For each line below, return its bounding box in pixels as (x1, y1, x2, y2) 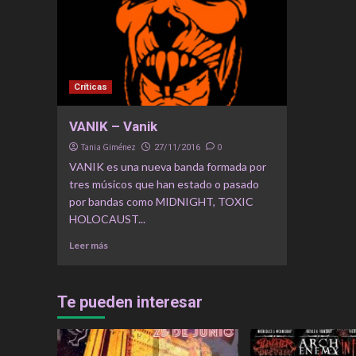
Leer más (69, 238, 108, 251)
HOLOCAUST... (69, 211, 145, 226)
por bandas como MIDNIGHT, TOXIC (69, 194, 253, 208)
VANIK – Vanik (69, 118, 157, 134)
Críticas (74, 81, 107, 92)
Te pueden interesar (57, 292, 203, 311)
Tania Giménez (81, 141, 136, 153)
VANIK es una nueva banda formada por (69, 159, 266, 173)
